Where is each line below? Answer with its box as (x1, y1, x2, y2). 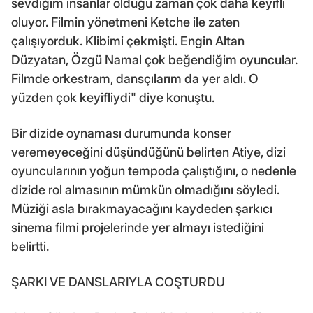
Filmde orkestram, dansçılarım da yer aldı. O (11, 71, 259, 86)
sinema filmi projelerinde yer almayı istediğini (11, 219, 264, 235)
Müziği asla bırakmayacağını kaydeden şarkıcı (11, 201, 272, 216)
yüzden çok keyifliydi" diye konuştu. (11, 89, 214, 105)
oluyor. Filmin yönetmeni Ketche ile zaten (11, 14, 240, 29)
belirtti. (11, 238, 49, 254)
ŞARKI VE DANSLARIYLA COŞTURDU (11, 274, 225, 289)
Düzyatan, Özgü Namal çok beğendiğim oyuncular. (11, 52, 298, 67)
